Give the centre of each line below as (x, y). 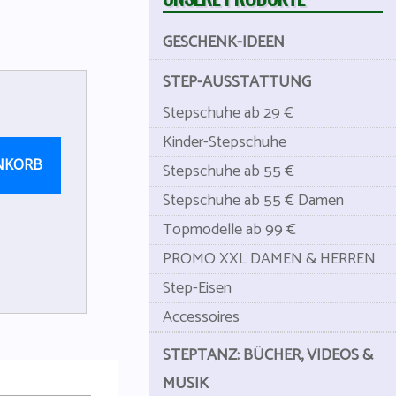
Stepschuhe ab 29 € (228, 113)
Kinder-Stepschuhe (225, 142)
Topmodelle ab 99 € (229, 230)
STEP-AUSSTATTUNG (237, 82)
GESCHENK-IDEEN (224, 42)
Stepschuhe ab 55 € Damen (253, 201)
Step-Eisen (197, 288)
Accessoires (201, 317)
